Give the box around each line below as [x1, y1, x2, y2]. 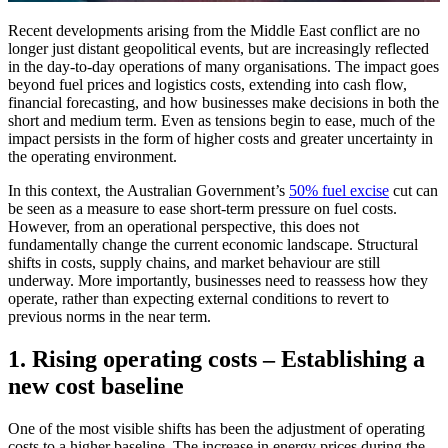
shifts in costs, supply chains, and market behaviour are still [8, 253, 380, 271]
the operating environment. [8, 147, 177, 165]
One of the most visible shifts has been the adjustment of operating [8, 419, 425, 437]
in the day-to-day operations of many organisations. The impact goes [8, 57, 439, 75]
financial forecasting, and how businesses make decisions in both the [8, 93, 439, 111]
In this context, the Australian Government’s [8, 181, 289, 199]
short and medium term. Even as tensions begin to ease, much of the [8, 111, 435, 129]
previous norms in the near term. [8, 307, 211, 325]
